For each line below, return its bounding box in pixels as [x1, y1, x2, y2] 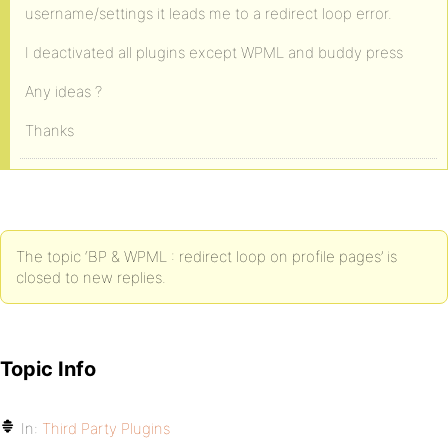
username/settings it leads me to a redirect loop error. [25, 4, 392, 23]
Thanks [25, 121, 74, 140]
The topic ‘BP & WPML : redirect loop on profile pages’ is [16, 247, 397, 266]
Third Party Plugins [42, 419, 170, 438]
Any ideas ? [25, 82, 102, 101]
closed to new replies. [16, 268, 166, 287]
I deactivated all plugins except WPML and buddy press [25, 43, 403, 62]
